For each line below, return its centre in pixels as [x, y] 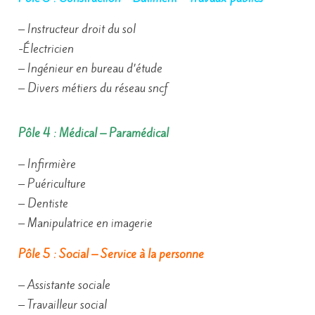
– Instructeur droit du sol [77, 29]
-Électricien [46, 49]
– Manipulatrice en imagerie [85, 223]
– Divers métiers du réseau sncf [93, 88]
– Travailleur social [63, 304]
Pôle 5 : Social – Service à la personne [111, 254]
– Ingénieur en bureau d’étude [90, 68]
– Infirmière [47, 164]
